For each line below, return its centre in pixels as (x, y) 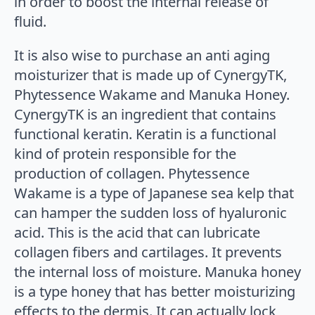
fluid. (30, 21)
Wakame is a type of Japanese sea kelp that (154, 193)
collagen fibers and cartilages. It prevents (148, 252)
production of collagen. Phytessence (132, 173)
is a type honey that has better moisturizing (155, 291)
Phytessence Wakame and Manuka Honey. (152, 94)
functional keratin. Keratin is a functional (145, 134)
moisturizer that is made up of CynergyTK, (150, 75)
